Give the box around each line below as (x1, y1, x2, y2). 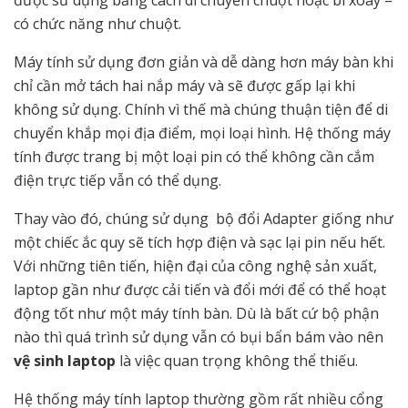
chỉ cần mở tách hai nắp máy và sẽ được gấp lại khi (14, 76, 355, 97)
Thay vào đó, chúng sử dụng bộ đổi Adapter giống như (14, 209, 393, 229)
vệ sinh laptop (14, 351, 119, 372)
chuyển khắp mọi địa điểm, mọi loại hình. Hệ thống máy (14, 123, 391, 144)
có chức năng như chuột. (14, 14, 181, 35)
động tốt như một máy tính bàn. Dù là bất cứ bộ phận (14, 303, 379, 324)
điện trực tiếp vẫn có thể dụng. (14, 170, 221, 191)
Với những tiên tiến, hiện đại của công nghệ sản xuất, (14, 256, 377, 277)
